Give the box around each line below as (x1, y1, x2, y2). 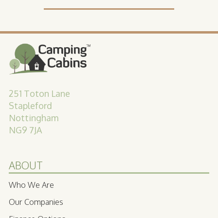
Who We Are (9, 180, 54, 190)
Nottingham (9, 112, 58, 123)
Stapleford (9, 100, 52, 111)
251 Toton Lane (9, 88, 70, 99)
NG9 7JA (9, 124, 42, 135)
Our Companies (9, 197, 63, 207)
